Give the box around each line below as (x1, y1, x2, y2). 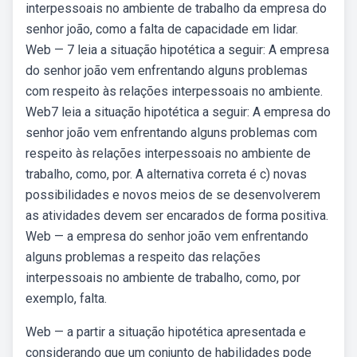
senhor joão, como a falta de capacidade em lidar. (25, 22, 298, 37)
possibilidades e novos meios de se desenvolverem (25, 187, 320, 202)
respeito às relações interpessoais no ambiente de (25, 146, 311, 161)
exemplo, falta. (25, 291, 107, 306)
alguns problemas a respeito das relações (25, 249, 261, 265)
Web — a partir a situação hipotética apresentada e (25, 324, 306, 339)
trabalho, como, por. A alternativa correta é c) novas (25, 167, 307, 182)
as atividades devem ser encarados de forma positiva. (25, 208, 328, 223)
